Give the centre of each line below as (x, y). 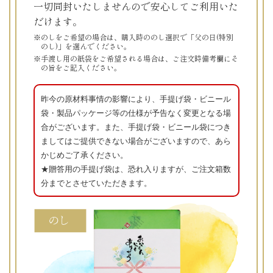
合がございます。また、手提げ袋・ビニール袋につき (136, 127)
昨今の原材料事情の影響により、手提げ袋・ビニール (136, 99)
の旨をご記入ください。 (81, 68)
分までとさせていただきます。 (96, 183)
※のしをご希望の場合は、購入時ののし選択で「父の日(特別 (133, 37)
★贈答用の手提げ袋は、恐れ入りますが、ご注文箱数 (136, 169)
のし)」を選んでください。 (86, 46)
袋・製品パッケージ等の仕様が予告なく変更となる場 (136, 113)
